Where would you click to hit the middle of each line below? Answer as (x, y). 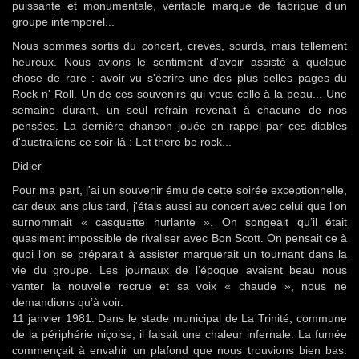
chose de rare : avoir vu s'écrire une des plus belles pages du (179, 78)
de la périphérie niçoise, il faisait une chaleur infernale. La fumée (179, 334)
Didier (27, 166)
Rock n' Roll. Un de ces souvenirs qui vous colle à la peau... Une (179, 94)
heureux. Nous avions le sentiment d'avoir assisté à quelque (179, 62)
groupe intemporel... (63, 22)
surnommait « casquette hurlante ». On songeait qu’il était (179, 222)
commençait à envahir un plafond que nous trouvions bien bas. (179, 350)
